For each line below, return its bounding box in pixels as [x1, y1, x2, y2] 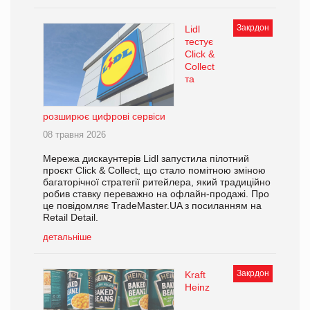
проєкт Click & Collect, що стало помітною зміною [43, 165, 266, 176]
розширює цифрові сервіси [43, 111, 165, 122]
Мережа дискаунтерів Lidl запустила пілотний [43, 153, 249, 165]
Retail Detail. [43, 212, 98, 224]
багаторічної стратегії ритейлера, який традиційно [43, 176, 271, 188]
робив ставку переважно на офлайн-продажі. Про [43, 188, 269, 200]
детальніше [43, 232, 91, 243]
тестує [185, 35, 213, 47]
